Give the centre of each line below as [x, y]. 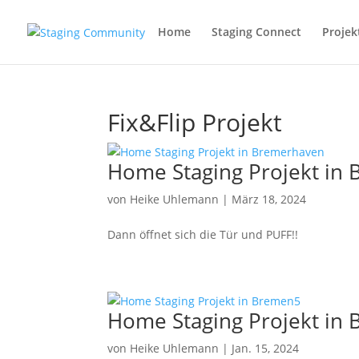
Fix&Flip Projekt [195, 122]
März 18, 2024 [269, 199]
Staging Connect [256, 32]
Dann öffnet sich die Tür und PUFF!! [203, 234]
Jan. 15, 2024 [266, 348]
